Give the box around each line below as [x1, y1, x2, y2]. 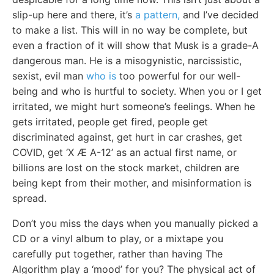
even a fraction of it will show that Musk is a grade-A [12, 39, 259, 51]
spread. [12, 191, 46, 204]
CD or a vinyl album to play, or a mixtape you [12, 232, 223, 245]
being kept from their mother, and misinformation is [12, 176, 251, 189]
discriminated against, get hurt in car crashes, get [12, 130, 242, 143]
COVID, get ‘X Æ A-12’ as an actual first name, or [12, 146, 237, 158]
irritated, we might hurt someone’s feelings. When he [12, 100, 255, 113]
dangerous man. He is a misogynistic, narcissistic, [12, 54, 242, 67]
